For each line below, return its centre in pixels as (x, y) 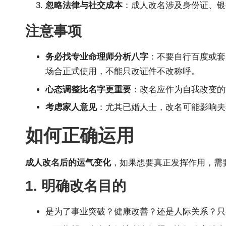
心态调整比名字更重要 (88, 89)
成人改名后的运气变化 (68, 163)
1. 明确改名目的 (76, 186)
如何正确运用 (80, 136)
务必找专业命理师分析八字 (97, 57)
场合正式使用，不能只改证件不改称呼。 (123, 72)
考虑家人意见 (71, 107)
